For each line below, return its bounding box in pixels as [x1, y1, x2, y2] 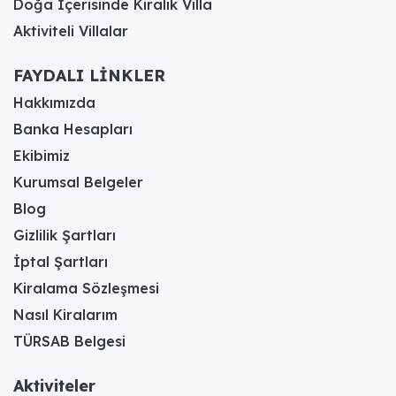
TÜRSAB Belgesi [13, 331, 126, 350]
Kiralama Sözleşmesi [13, 278, 159, 297]
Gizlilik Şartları [13, 225, 116, 244]
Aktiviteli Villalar [13, 21, 128, 40]
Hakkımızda [13, 93, 95, 111]
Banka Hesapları [13, 119, 133, 138]
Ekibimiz [13, 146, 70, 164]
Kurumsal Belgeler [13, 172, 143, 191]
